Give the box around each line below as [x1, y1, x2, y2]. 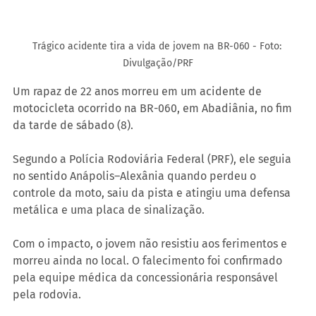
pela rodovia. [13, 287, 81, 301]
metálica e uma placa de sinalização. [13, 202, 205, 217]
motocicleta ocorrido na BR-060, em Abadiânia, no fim [13, 101, 295, 115]
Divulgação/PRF [123, 56, 193, 69]
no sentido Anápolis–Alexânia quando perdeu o [13, 169, 259, 183]
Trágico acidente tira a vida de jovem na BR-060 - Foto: [32, 39, 284, 52]
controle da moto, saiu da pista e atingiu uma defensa [13, 186, 293, 200]
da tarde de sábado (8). [13, 118, 133, 132]
